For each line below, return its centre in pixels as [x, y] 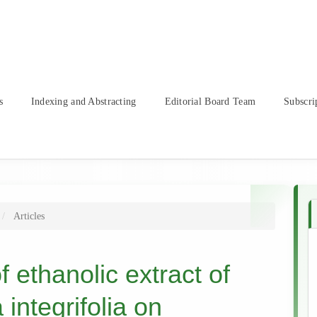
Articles [28, 216]
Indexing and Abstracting [83, 102]
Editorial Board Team [210, 102]
